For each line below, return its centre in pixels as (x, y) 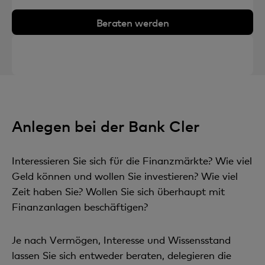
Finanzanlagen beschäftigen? (80, 207)
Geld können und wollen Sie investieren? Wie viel (125, 176)
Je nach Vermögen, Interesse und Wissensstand (121, 240)
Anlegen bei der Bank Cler (106, 126)
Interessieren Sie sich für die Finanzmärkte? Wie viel (132, 161)
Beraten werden (132, 22)
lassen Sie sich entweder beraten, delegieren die (122, 255)
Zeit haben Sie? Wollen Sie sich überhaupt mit (118, 191)
